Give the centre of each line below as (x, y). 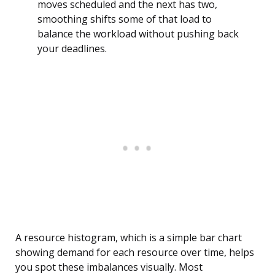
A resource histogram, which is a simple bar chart (129, 238)
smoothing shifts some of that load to (125, 19)
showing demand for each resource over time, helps (135, 253)
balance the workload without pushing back (138, 34)
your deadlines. (72, 49)
